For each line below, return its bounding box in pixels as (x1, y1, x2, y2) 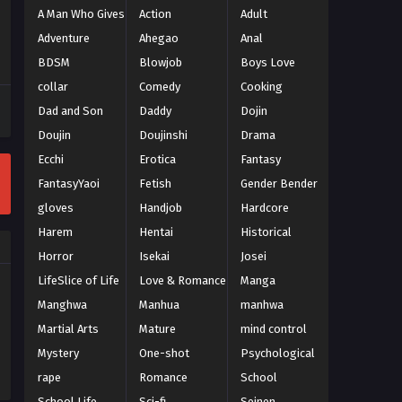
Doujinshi (138, 128, 188, 142)
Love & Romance (138, 274, 226, 287)
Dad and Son (38, 104, 103, 118)
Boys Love (240, 56, 295, 69)
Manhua (138, 298, 179, 311)
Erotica (138, 153, 176, 166)
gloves (38, 201, 74, 214)
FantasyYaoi (38, 177, 100, 190)
